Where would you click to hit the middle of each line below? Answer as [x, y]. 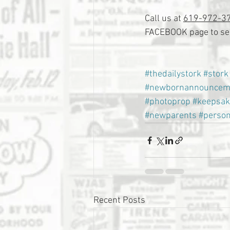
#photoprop [168, 102]
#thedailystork [173, 74]
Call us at [164, 19]
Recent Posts [119, 200]
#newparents [171, 116]
